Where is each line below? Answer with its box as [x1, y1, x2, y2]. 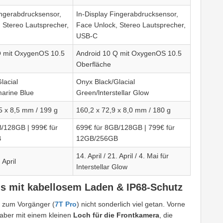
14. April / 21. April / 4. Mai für [76, 152, 169, 160]
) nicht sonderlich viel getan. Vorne [77, 200, 185, 209]
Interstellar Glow [76, 163, 127, 171]
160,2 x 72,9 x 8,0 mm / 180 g [76, 106, 171, 114]
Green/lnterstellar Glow [76, 89, 149, 97]
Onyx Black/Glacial [76, 78, 135, 86]
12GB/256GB [76, 134, 118, 143]
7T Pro [55, 200, 77, 209]
